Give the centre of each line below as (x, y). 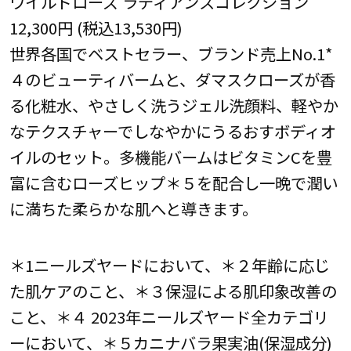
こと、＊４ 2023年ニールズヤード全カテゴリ (169, 316)
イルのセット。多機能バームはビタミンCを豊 (170, 157)
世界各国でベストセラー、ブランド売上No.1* (170, 54)
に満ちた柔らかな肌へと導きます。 (133, 209)
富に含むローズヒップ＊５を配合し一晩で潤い (173, 183)
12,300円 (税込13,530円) (96, 28)
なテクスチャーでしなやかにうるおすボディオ (172, 131)
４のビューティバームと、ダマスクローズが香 (172, 80)
